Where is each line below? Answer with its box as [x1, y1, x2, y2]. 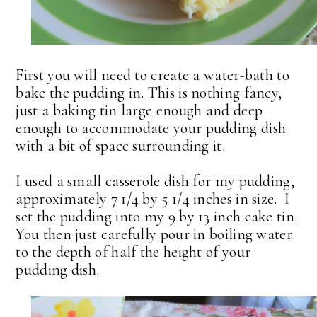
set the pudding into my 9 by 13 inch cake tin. [16, 207, 301, 226]
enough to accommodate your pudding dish [16, 119, 287, 138]
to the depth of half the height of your [16, 243, 251, 262]
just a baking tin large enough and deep [16, 101, 263, 120]
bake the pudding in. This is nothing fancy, [16, 83, 282, 103]
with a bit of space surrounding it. [16, 137, 225, 156]
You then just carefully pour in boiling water [16, 225, 292, 244]
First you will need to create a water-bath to [16, 66, 289, 85]
